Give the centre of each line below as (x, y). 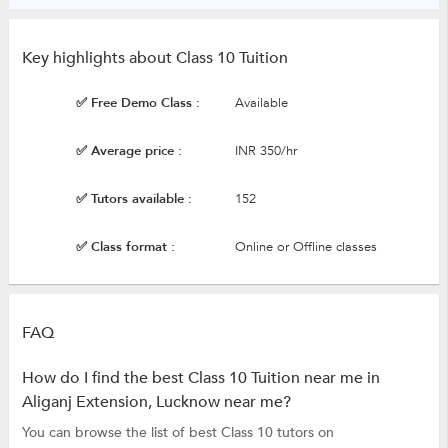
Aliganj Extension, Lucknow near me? (156, 401)
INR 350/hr (265, 151)
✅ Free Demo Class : (137, 103)
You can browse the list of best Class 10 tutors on (177, 432)
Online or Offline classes (305, 247)
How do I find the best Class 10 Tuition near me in (200, 377)
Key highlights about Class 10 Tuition (154, 58)
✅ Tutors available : (133, 199)
